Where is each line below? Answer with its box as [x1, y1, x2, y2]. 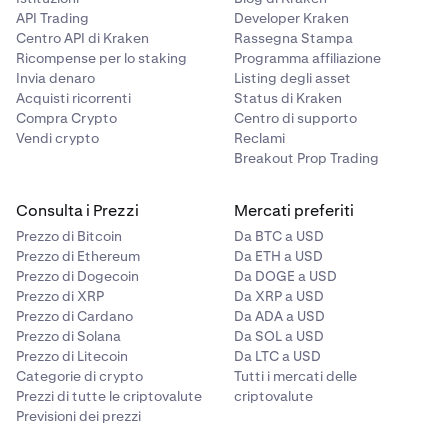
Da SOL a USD [234, 327, 324, 346]
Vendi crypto [16, 129, 99, 148]
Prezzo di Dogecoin [16, 267, 139, 286]
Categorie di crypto [16, 367, 143, 386]
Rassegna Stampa [234, 29, 353, 48]
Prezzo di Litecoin [16, 347, 128, 366]
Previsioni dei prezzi [16, 407, 141, 426]
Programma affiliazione [234, 49, 381, 68]
